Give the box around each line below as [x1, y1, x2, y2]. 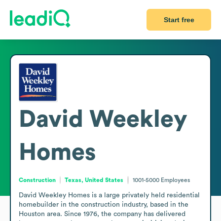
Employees [160, 177, 190, 183]
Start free [163, 16, 194, 24]
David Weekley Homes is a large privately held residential [19, 191, 200, 199]
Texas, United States [65, 177, 124, 183]
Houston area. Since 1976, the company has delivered [19, 210, 185, 218]
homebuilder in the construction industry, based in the [19, 201, 188, 208]
